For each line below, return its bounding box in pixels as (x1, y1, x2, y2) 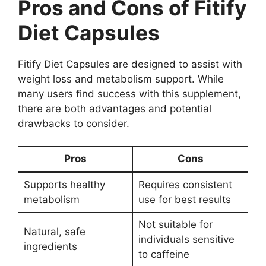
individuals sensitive (138, 233, 235, 246)
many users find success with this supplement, (18, 87, 241, 100)
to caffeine (138, 248, 189, 261)
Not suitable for (138, 218, 213, 231)
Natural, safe (23, 226, 85, 238)
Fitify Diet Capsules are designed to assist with (18, 58, 242, 70)
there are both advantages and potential (18, 102, 211, 115)
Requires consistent (138, 179, 232, 191)
